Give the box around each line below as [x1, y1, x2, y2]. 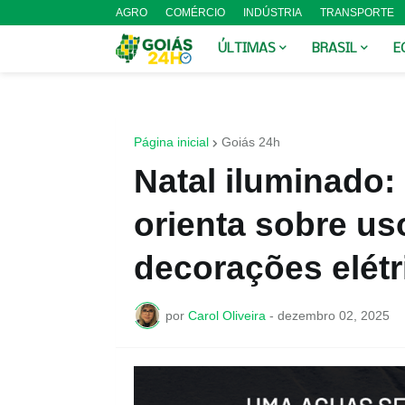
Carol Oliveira [187, 307, 266, 323]
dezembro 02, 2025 [277, 307, 390, 323]
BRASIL [311, 42, 357, 56]
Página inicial [133, 135, 209, 149]
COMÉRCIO [165, 6, 225, 19]
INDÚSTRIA [242, 6, 302, 19]
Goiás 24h [221, 135, 280, 149]
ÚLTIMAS [217, 42, 276, 56]
